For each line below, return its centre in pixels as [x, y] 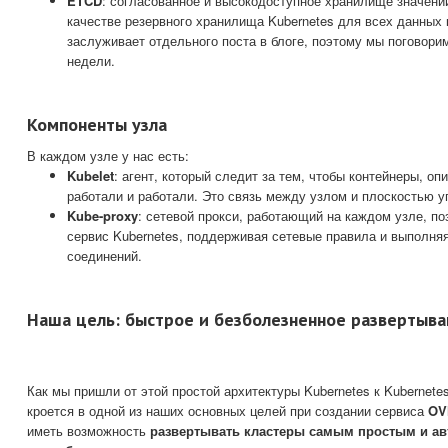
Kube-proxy [102, 216]
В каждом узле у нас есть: [108, 156]
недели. [91, 61]
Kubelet [90, 176]
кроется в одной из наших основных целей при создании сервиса [227, 411]
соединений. [104, 256]
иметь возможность [88, 431]
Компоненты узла [97, 125]
